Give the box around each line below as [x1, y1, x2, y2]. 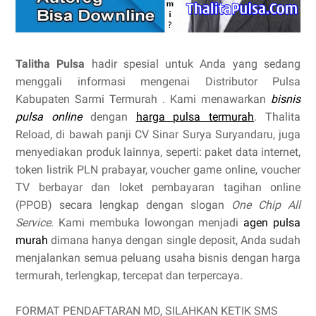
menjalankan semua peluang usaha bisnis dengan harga [16, 251, 300, 265]
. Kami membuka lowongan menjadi [51, 216, 244, 229]
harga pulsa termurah [135, 110, 255, 123]
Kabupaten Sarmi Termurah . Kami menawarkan [16, 92, 271, 106]
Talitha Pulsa [16, 57, 85, 71]
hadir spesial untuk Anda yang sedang [85, 57, 301, 71]
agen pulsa [243, 216, 301, 229]
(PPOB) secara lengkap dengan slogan [16, 198, 231, 212]
